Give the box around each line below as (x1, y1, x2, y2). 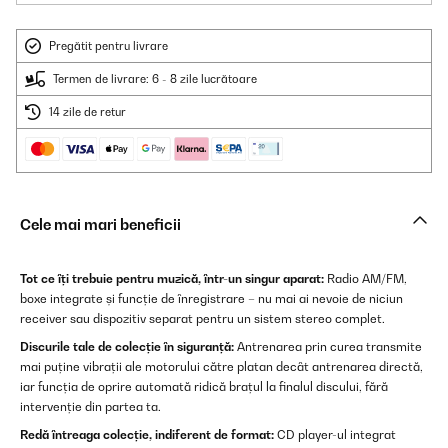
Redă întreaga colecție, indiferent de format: (20, 427, 274, 442)
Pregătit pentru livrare (49, 39, 168, 53)
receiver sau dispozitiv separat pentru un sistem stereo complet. (20, 311, 385, 326)
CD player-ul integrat (274, 427, 396, 442)
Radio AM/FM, (324, 271, 407, 286)
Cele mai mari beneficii (20, 216, 181, 233)
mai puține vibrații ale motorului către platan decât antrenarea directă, (20, 359, 423, 374)
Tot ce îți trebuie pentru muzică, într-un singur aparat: (20, 271, 324, 286)
